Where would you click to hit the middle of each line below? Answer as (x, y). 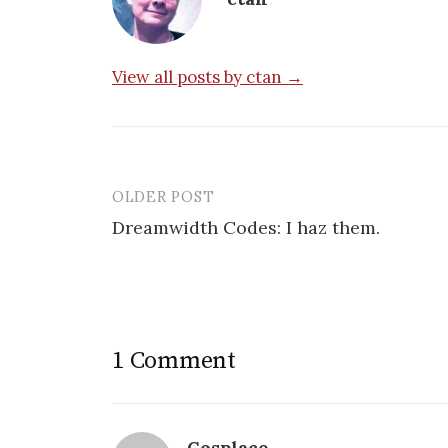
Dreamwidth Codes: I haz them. (246, 227)
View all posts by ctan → (207, 76)
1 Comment (174, 360)
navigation (176, 244)
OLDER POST (163, 196)
